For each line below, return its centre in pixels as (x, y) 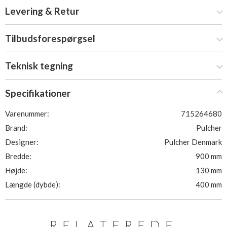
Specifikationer (38, 93)
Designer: (22, 142)
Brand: (16, 128)
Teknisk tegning (39, 66)
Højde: (16, 170)
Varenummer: (27, 113)
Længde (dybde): (33, 184)
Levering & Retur (42, 11)
